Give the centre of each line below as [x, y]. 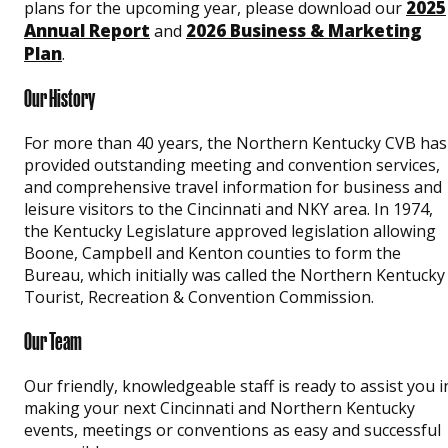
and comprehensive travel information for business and [233, 186]
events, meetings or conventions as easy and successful [232, 429]
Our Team [53, 341]
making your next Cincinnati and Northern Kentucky [219, 407]
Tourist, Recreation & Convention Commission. [199, 296]
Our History [59, 98]
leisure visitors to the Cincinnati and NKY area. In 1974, [228, 208]
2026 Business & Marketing [304, 31]
